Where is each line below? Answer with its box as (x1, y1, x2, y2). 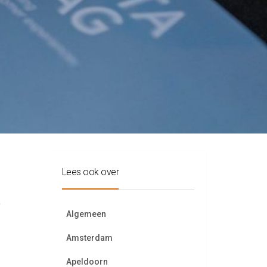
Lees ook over (61, 166, 119, 178)
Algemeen (66, 209, 106, 219)
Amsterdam (66, 233, 113, 243)
